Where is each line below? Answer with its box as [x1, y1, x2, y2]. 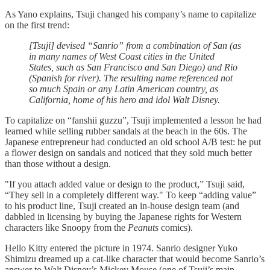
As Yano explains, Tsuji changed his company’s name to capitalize [5, 9, 256, 20]
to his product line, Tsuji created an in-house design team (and [5, 201, 239, 212]
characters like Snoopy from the [5, 222, 128, 233]
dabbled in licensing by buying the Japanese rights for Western [5, 212, 242, 222]
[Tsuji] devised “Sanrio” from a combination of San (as [29, 40, 241, 51]
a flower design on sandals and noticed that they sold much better [5, 148, 252, 159]
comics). [159, 222, 193, 233]
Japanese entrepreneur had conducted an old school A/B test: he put [5, 137, 261, 148]
